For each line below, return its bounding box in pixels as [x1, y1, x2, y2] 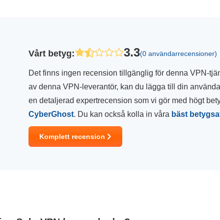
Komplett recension [39, 133, 107, 140]
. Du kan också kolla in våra [74, 110, 171, 118]
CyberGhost [28, 110, 74, 118]
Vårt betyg [28, 48, 72, 58]
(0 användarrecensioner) [140, 49, 217, 57]
